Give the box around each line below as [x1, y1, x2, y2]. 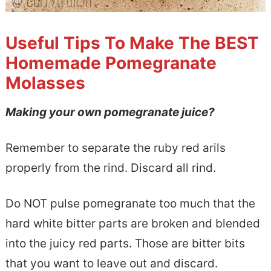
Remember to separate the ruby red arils [5, 140, 226, 155]
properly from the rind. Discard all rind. [5, 160, 216, 175]
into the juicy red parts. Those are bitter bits [5, 236, 245, 250]
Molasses [5, 72, 85, 93]
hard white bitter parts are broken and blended [5, 216, 260, 230]
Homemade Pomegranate [5, 52, 217, 73]
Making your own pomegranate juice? [5, 105, 215, 119]
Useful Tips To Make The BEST [5, 32, 259, 53]
